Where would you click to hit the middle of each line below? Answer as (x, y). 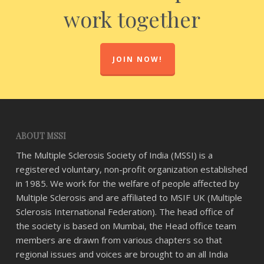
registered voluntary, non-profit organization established (131, 169)
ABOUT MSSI (41, 136)
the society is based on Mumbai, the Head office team (126, 226)
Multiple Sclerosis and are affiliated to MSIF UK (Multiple (129, 197)
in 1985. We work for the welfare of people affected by (127, 183)
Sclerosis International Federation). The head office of (124, 212)
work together (132, 19)
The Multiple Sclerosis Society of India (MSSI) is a (114, 155)
